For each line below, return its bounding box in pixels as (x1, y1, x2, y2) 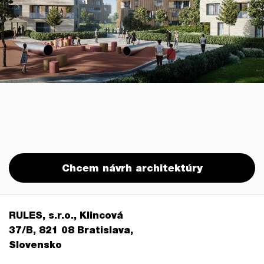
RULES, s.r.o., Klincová (9, 212, 123, 222)
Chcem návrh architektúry (62, 164, 202, 174)
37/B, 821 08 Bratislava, (9, 226, 133, 236)
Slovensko (9, 241, 62, 251)
